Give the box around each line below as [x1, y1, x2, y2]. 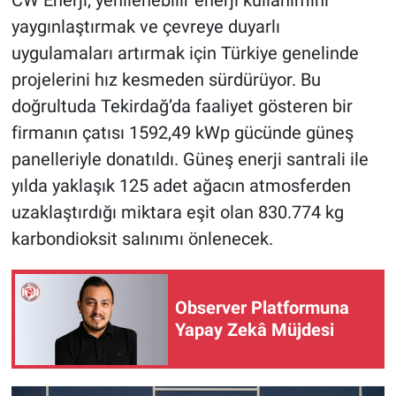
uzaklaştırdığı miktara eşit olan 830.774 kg [11, 202, 344, 224]
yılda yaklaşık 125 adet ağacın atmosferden [11, 175, 351, 197]
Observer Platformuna [175, 297, 349, 319]
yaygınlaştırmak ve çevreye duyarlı [11, 16, 280, 38]
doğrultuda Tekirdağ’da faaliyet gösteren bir [11, 95, 353, 118]
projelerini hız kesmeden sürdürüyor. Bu [11, 69, 321, 91]
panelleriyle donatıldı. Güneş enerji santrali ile [11, 148, 369, 171]
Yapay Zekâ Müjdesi [175, 319, 334, 341]
